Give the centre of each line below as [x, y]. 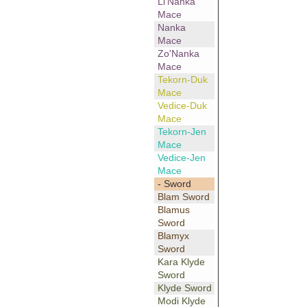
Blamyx [173, 236]
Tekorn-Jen [182, 132]
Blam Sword [183, 197]
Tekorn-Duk [182, 80]
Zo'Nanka [178, 54]
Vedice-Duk [182, 106]
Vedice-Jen [181, 158]
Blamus [173, 210]
